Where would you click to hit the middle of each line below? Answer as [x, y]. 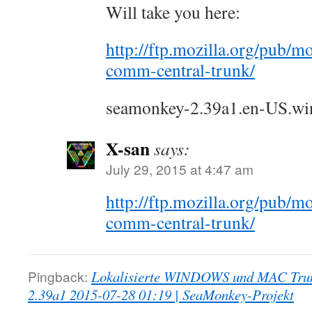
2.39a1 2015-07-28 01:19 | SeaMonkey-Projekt [161, 295]
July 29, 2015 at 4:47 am [180, 169]
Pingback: [60, 276]
